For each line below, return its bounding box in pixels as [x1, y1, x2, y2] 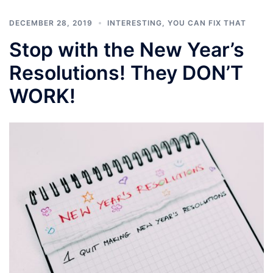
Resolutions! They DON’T [9, 60, 243, 85]
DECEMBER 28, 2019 [9, 18, 93, 27]
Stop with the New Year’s [9, 37, 244, 62]
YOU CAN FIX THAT [168, 18, 246, 27]
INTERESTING [107, 18, 162, 27]
